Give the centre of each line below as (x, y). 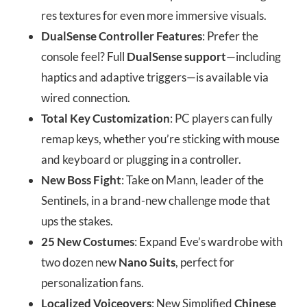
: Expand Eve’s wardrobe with (208, 242)
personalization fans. (93, 283)
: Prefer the (230, 36)
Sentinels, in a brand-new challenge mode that (156, 201)
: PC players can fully (221, 119)
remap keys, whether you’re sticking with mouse (160, 139)
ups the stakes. (77, 221)
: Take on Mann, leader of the (193, 180)
